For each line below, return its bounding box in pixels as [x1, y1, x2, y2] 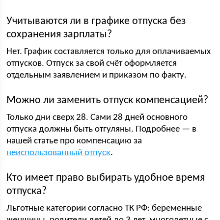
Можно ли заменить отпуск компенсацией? [6, 95, 209, 106]
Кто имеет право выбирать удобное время [6, 172, 205, 184]
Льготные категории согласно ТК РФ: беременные [6, 204, 202, 213]
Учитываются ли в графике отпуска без [6, 16, 186, 27]
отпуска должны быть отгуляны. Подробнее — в [6, 125, 197, 134]
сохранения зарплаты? [6, 29, 112, 40]
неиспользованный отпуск [6, 148, 111, 158]
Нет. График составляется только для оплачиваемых [6, 47, 211, 56]
